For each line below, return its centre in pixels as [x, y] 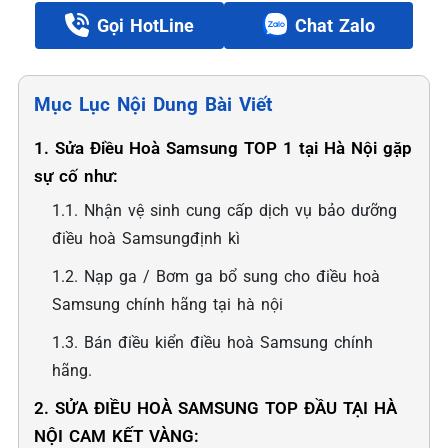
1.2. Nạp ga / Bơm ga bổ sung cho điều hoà [216, 276]
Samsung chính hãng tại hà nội [167, 304]
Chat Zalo [334, 25]
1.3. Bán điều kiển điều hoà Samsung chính [212, 342]
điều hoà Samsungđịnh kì [146, 238]
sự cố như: [76, 176]
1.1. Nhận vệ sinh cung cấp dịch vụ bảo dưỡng [224, 210]
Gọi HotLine [145, 25]
